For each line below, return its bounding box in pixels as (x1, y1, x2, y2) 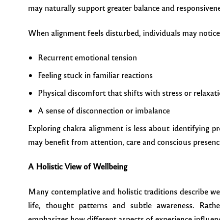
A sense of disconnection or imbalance (38, 105, 170, 115)
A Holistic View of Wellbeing (28, 161, 127, 172)
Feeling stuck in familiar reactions (38, 69, 153, 80)
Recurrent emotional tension (38, 52, 137, 62)
